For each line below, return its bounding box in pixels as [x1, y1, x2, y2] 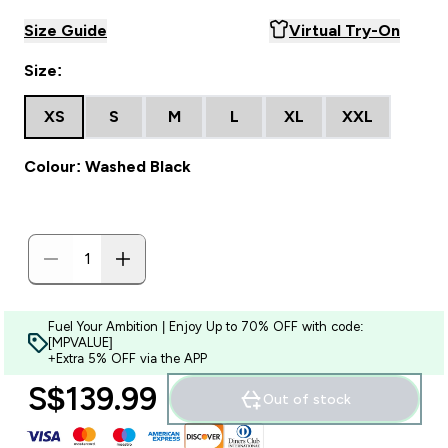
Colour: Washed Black [24, 158, 191, 175]
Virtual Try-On [289, 22, 400, 39]
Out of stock [262, 391, 351, 407]
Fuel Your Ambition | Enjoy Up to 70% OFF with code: [48, 319, 364, 334]
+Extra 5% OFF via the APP [48, 351, 207, 366]
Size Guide [24, 22, 107, 39]
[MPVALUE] [48, 335, 113, 350]
